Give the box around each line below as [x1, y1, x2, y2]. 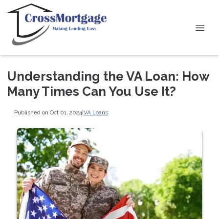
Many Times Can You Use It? [7, 84, 176, 99]
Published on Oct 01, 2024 [14, 109, 82, 116]
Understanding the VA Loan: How [7, 69, 209, 84]
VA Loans [83, 109, 108, 116]
